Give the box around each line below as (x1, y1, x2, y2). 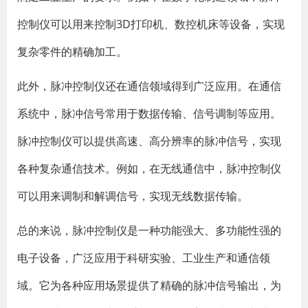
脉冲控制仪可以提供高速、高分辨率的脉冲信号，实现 (17, 133, 281, 148)
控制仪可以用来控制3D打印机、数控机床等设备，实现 (17, 16, 285, 32)
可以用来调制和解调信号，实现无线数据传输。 (17, 188, 248, 203)
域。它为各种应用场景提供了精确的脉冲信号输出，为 (17, 278, 281, 293)
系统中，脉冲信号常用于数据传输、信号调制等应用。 (17, 106, 281, 121)
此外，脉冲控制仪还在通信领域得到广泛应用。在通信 (17, 78, 281, 93)
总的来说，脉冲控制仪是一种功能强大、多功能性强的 (17, 223, 281, 238)
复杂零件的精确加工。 (17, 44, 127, 59)
